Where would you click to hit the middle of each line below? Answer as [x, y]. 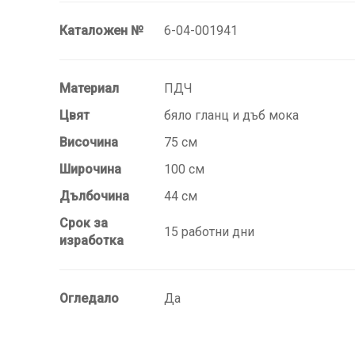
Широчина [90, 169]
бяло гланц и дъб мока [231, 115]
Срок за [84, 223]
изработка [92, 240]
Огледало [89, 298]
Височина [89, 142]
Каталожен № [101, 30]
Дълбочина [94, 196]
